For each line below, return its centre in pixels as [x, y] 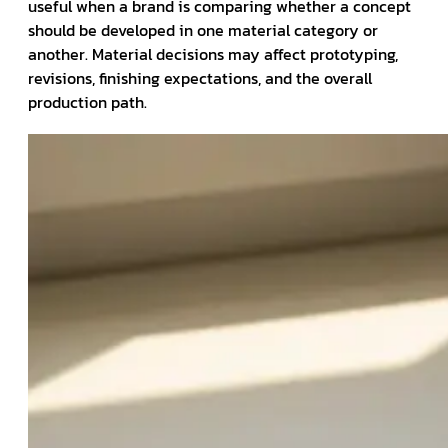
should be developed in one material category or [203, 29]
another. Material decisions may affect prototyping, [213, 53]
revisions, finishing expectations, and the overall [200, 77]
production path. [87, 101]
